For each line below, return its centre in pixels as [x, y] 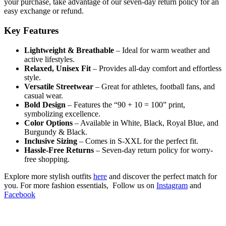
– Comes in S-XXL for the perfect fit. [138, 141]
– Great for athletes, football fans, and [154, 86]
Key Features [31, 30]
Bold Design [45, 104]
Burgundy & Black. [56, 132]
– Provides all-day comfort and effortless [156, 68]
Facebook [20, 194]
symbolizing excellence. [62, 114]
